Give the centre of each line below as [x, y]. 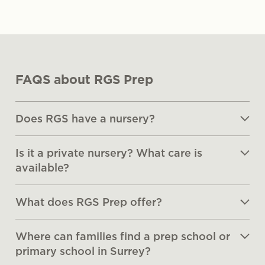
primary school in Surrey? [83, 251]
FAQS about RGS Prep [84, 79]
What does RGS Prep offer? [89, 202]
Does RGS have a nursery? [85, 118]
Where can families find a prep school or [123, 236]
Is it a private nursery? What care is [109, 153]
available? [42, 167]
